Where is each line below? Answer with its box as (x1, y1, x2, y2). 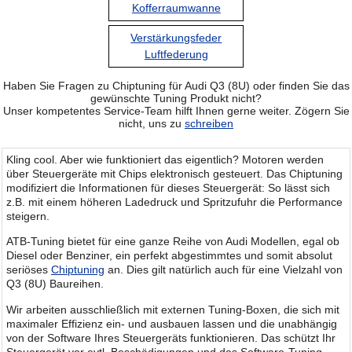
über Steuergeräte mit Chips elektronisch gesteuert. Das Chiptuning (6, 167, 343, 180)
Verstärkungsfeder (130, 31, 222, 45)
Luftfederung (144, 48, 208, 61)
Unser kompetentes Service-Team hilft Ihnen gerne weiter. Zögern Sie (2, 104, 350, 117)
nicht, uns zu (119, 116, 185, 130)
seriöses (6, 263, 51, 277)
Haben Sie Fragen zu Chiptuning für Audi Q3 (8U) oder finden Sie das (2, 79, 350, 92)
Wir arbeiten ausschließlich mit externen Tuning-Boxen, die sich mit (6, 302, 339, 316)
